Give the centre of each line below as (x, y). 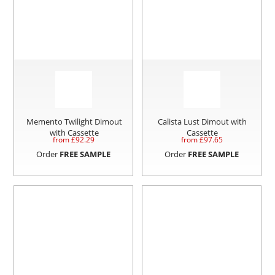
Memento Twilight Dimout (74, 122)
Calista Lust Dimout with (203, 122)
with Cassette (74, 133)
